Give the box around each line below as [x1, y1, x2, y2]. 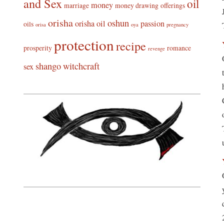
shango [35, 60, 61, 72]
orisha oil [74, 18, 105, 29]
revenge [147, 45, 165, 52]
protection [53, 35, 114, 54]
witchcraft [62, 60, 99, 72]
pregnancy [166, 21, 188, 28]
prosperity [23, 43, 52, 52]
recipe [115, 37, 146, 54]
